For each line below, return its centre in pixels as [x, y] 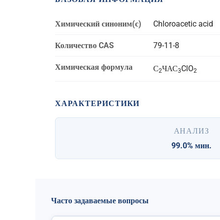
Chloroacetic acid [183, 24]
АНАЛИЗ [191, 131]
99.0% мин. [191, 146]
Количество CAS [84, 45]
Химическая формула [94, 67]
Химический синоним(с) [98, 24]
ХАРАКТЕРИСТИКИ [97, 103]
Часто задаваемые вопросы [100, 201]
